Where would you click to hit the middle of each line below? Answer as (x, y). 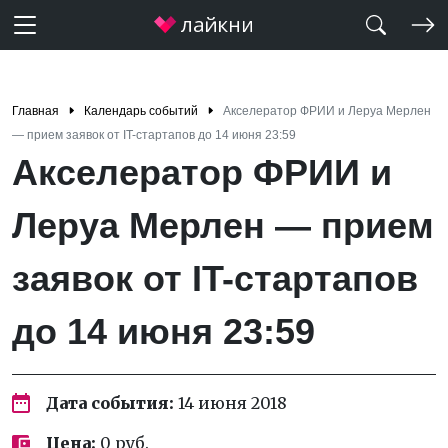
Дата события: (110, 403)
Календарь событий (141, 111)
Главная (35, 111)
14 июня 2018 (230, 403)
